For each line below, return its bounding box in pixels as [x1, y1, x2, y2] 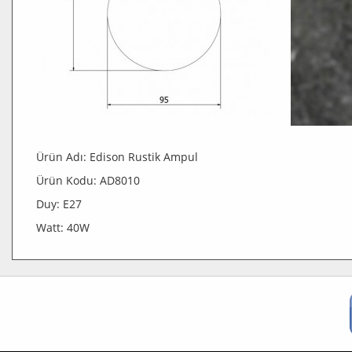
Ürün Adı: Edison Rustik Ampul [36, 149, 198, 164]
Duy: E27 [36, 196, 82, 211]
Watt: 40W [36, 220, 90, 235]
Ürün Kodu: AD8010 [36, 173, 140, 188]
